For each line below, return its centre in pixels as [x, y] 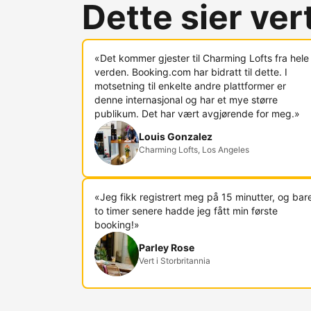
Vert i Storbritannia [175, 261]
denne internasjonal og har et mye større [186, 100]
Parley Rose [167, 247]
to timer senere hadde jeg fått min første [186, 211]
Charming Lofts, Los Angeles [194, 150]
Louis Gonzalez [176, 136]
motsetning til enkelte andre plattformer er [190, 86]
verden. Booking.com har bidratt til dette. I [191, 72]
